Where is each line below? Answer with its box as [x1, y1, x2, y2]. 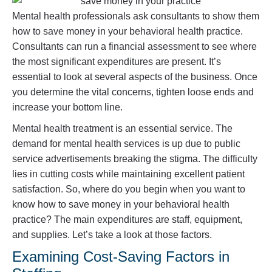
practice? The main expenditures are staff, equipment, [12, 214, 242, 225]
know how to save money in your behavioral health [12, 199, 229, 210]
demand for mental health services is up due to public [12, 138, 240, 149]
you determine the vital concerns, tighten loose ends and [12, 87, 254, 98]
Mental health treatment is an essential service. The [12, 123, 233, 134]
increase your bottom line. [12, 102, 123, 113]
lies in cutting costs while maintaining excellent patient [12, 169, 245, 180]
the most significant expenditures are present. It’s [12, 56, 221, 67]
